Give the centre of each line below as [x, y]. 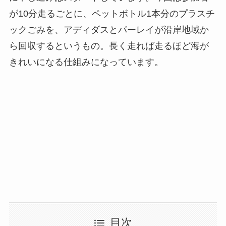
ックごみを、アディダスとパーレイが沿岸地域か [109, 30]
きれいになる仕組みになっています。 [86, 62]
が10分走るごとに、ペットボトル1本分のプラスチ [112, 14]
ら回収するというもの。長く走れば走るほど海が [109, 46]
